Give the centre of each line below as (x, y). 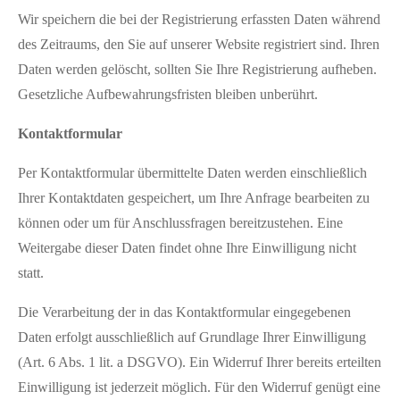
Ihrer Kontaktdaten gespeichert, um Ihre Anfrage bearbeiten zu (194, 197)
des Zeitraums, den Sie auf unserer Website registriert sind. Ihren (199, 44)
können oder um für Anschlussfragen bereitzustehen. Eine (180, 222)
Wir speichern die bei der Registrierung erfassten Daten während (199, 19)
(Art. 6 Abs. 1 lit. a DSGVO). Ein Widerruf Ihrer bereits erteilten (200, 362)
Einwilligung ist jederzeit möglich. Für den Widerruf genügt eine (199, 387)
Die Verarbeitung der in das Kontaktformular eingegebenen (184, 312)
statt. (31, 272)
